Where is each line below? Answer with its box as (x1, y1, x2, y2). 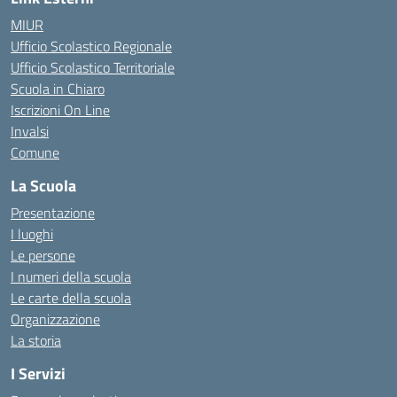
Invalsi (11, 121, 49, 142)
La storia (11, 330, 61, 351)
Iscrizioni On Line (11, 99, 110, 121)
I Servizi (11, 362, 66, 385)
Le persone (11, 245, 75, 266)
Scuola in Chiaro (11, 78, 105, 99)
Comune (11, 142, 59, 163)
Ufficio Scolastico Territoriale (11, 57, 175, 78)
